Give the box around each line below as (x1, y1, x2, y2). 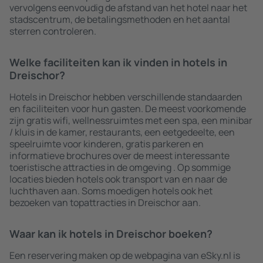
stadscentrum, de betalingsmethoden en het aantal (9, 13, 230, 26)
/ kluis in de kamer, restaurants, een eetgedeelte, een (9, 126, 235, 139)
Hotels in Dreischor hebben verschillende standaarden (9, 90, 242, 103)
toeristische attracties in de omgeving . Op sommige (9, 161, 231, 174)
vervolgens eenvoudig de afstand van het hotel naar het (9, 1, 247, 14)
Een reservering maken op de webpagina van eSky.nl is (9, 249, 240, 262)
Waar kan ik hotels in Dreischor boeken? (9, 227, 213, 241)
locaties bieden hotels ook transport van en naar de (9, 173, 227, 186)
